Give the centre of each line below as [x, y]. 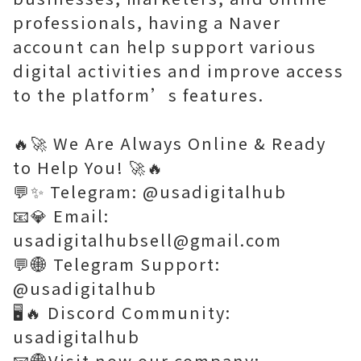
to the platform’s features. [139, 95]
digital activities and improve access [178, 71]
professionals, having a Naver [147, 22]
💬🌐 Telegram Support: [117, 264]
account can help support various [165, 46]
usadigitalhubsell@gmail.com [147, 240]
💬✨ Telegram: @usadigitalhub [150, 191]
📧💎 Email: [61, 216]
